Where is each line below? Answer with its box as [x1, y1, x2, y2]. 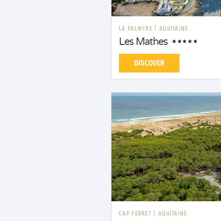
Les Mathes [119, 36, 168, 48]
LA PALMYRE [119, 25, 155, 32]
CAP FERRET [119, 210, 154, 217]
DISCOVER [134, 58, 164, 68]
